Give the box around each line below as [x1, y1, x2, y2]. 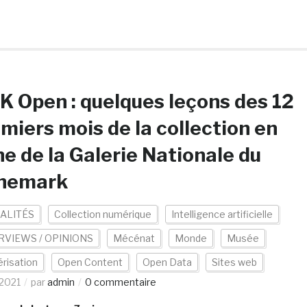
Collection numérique [53, 208, 151, 220]
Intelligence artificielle [171, 208, 273, 220]
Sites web [211, 256, 257, 268]
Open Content [57, 256, 123, 268]
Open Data [142, 256, 192, 268]
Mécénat [112, 232, 155, 244]
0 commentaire [84, 276, 156, 288]
